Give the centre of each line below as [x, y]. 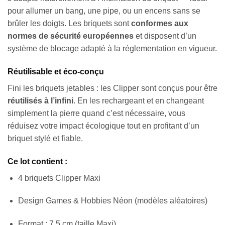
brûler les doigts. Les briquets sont [69, 24]
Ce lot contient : [37, 161]
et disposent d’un [165, 36]
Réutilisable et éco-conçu [56, 71]
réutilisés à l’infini [40, 100]
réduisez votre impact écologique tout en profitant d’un [103, 126]
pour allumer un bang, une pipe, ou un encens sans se [104, 11]
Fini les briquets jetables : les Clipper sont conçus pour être [113, 88]
